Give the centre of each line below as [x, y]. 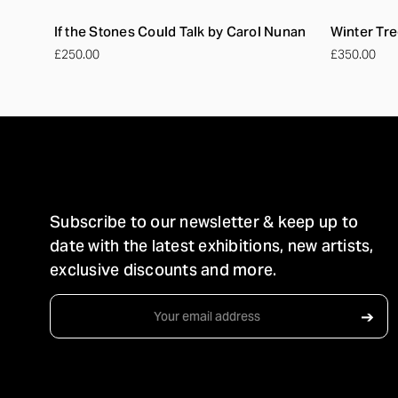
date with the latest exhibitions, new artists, [212, 245]
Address [73, 321]
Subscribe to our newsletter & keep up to [204, 221]
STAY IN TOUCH [160, 181]
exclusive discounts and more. [163, 269]
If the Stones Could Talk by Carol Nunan [180, 31]
